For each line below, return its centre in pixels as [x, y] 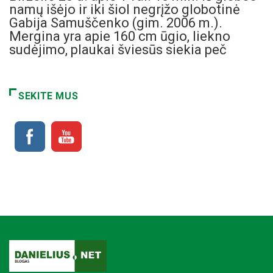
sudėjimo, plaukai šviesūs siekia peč [118, 50]
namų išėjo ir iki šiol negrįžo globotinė [125, 10]
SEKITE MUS [48, 96]
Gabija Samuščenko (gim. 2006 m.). [116, 23]
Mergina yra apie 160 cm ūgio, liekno [120, 37]
